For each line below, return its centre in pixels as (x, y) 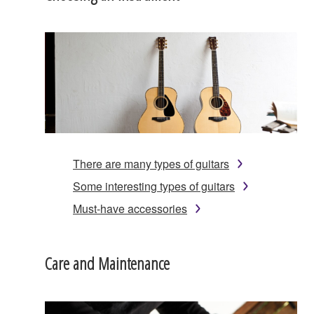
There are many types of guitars (151, 163)
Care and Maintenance (107, 263)
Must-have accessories (130, 208)
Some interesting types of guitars (154, 186)
